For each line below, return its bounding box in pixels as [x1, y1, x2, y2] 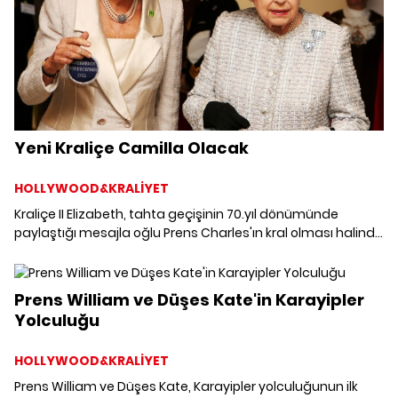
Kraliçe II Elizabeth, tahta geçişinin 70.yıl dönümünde [14, 204, 338, 223]
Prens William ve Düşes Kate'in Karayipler [14, 288, 364, 311]
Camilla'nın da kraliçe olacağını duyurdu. [14, 242, 268, 260]
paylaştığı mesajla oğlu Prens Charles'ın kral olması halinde [14, 223, 383, 242]
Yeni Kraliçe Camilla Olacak [14, 136, 249, 159]
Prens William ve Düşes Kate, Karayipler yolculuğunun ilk [14, 377, 358, 395]
